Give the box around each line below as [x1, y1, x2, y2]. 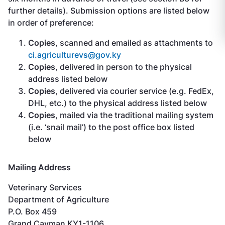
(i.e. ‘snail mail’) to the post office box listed [28, 122, 194, 132]
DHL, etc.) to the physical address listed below [28, 97, 207, 108]
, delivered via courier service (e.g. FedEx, [55, 85, 214, 96]
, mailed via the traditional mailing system [55, 109, 213, 120]
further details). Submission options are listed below [8, 5, 209, 16]
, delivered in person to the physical [55, 61, 192, 72]
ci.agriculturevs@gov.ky [28, 49, 121, 60]
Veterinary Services [8, 182, 82, 192]
